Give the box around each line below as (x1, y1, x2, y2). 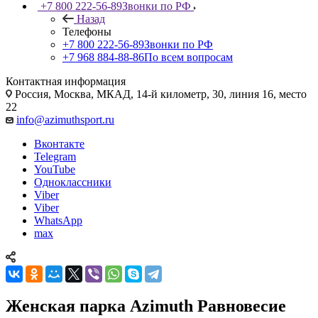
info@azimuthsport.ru (16, 113, 114, 126)
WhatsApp (34, 214, 82, 226)
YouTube (34, 163, 75, 175)
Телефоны (62, 25, 111, 38)
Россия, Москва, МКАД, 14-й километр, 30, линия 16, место (12, 87, 307, 100)
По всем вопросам (144, 50, 233, 63)
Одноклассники (34, 175, 111, 188)
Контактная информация (6, 75, 126, 87)
